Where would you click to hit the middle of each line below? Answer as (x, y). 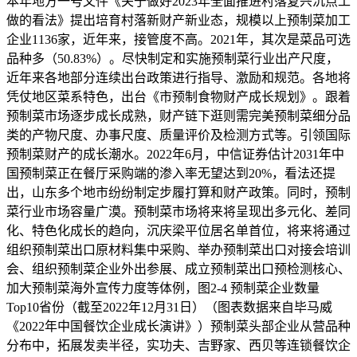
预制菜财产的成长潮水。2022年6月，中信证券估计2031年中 (175, 154)
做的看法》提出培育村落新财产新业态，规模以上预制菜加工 (178, 20)
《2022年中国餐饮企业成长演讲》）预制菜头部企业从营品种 (178, 326)
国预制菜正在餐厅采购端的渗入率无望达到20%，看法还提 (171, 173)
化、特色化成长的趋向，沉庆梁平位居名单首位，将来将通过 (178, 230)
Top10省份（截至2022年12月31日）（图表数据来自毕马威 (169, 307)
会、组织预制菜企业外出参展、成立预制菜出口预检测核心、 (178, 269)
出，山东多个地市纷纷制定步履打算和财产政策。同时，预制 (178, 192)
